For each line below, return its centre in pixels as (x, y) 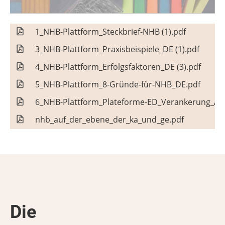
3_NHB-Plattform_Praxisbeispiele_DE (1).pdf (117, 49)
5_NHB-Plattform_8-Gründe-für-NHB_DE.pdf (118, 85)
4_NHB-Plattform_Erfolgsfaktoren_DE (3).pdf (118, 67)
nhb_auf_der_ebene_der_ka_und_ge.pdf (109, 120)
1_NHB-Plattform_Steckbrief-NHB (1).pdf (110, 32)
